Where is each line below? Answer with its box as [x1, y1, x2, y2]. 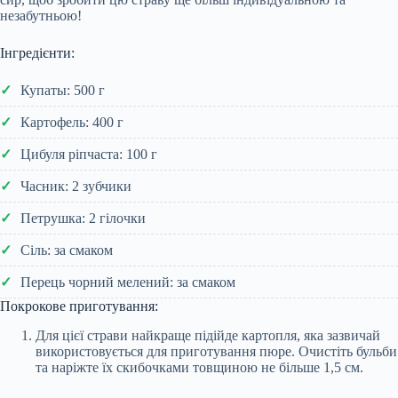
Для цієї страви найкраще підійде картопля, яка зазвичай [36, 327, 380, 343]
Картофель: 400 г [20, 114, 123, 130]
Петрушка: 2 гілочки [20, 210, 146, 226]
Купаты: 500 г [20, 82, 105, 98]
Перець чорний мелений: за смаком [20, 274, 235, 290]
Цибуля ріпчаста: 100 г [20, 146, 157, 162]
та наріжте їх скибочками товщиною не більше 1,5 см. [36, 359, 363, 375]
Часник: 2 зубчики [20, 178, 131, 194]
